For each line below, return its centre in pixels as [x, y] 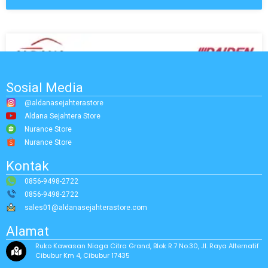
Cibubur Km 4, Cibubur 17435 [83, 255]
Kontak [28, 166]
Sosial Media [45, 87]
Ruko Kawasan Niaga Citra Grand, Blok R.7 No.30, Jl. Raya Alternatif [147, 246]
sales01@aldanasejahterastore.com [86, 207]
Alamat [28, 231]
